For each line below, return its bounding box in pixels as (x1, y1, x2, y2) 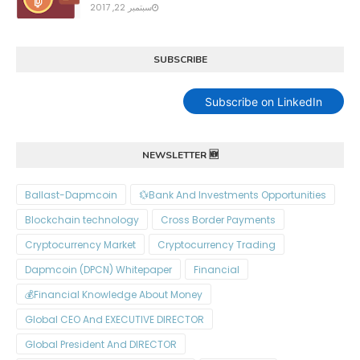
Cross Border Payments (161, 213, 276, 227)
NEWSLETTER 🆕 (141, 149, 219, 162)
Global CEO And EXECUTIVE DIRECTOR (25, 313, 204, 327)
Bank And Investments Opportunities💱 (149, 188, 326, 202)
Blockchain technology (25, 213, 139, 227)
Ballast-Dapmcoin (25, 188, 117, 202)
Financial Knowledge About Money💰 (34, 288, 202, 302)
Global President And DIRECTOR (25, 337, 177, 352)
